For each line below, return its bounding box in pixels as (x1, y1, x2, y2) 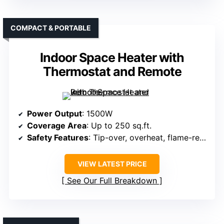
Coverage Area (27, 120, 86, 131)
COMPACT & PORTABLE (10, 23, 91, 32)
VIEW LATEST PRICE (77, 159, 147, 168)
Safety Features (27, 132, 88, 143)
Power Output (27, 108, 82, 119)
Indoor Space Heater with (40, 50, 184, 65)
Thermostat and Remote (42, 64, 181, 79)
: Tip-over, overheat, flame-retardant (88, 132, 199, 143)
